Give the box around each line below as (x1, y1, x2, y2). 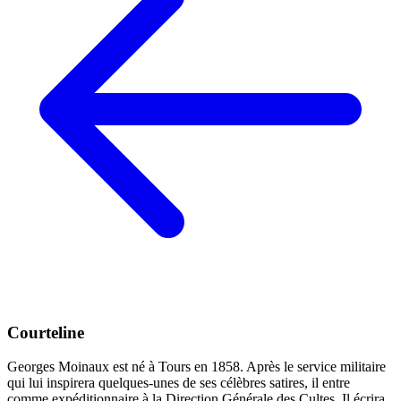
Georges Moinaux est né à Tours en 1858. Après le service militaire (7, 359, 386, 375)
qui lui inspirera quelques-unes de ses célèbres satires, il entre (7, 375, 350, 391)
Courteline (7, 322, 84, 342)
